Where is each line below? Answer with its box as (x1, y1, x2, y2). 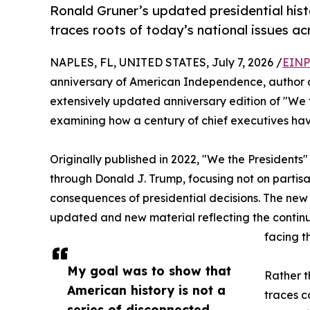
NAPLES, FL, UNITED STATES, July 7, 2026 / (50, 55, 282, 70)
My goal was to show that (67, 263, 231, 279)
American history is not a (67, 282, 226, 298)
